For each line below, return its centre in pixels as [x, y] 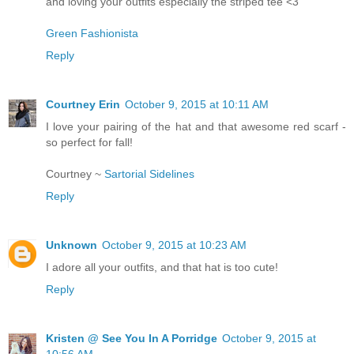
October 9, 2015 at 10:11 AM [197, 104]
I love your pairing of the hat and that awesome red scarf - [196, 126]
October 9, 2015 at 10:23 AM [174, 245]
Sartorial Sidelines [149, 173]
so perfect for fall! [89, 142]
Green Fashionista [92, 33]
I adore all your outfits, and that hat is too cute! [162, 267]
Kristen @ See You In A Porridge [132, 338]
